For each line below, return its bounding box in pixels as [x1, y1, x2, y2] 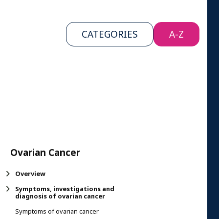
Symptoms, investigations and [15, 184, 114, 194]
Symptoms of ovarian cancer [15, 206, 99, 216]
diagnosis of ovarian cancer [15, 191, 105, 201]
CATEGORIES [82, 27, 138, 41]
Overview [15, 169, 45, 178]
